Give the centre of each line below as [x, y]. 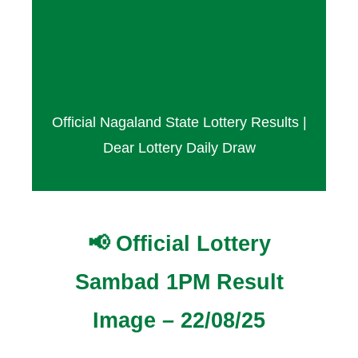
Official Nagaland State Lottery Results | [179, 122]
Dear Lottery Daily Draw [179, 147]
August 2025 [179, 72]
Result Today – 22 [179, 34]
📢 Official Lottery [179, 244]
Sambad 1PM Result [179, 282]
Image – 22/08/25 [179, 321]
